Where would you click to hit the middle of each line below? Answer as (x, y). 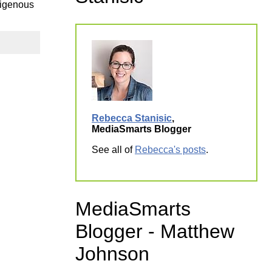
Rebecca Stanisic (132, 118)
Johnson (112, 253)
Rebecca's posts (170, 150)
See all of (113, 150)
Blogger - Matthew (155, 231)
